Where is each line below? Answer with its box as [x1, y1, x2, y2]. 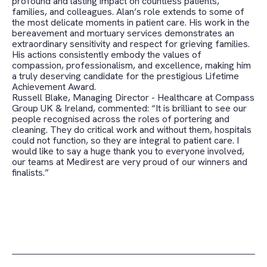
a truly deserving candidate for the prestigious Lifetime [12, 69, 239, 82]
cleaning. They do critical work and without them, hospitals [12, 123, 252, 136]
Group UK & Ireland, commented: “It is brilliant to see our [12, 101, 247, 114]
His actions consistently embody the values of [12, 48, 201, 61]
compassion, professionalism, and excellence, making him [12, 58, 251, 72]
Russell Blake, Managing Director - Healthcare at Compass [12, 91, 254, 104]
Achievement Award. [12, 80, 96, 93]
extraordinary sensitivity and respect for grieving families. [12, 37, 250, 50]
